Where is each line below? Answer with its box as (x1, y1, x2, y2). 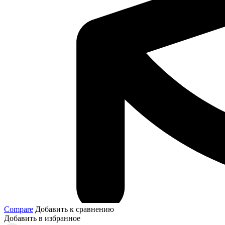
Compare (4, 204, 33, 213)
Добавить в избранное (4, 213, 80, 222)
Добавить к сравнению (33, 204, 114, 213)
